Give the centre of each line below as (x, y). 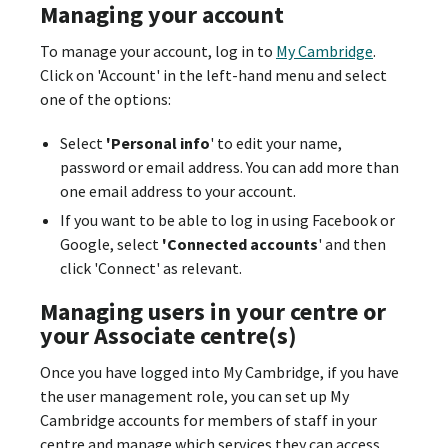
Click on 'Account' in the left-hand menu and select (213, 75)
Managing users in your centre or (213, 311)
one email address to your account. (177, 190)
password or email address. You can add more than (229, 166)
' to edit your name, (275, 142)
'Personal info (157, 142)
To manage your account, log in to (158, 51)
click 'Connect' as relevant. (150, 267)
